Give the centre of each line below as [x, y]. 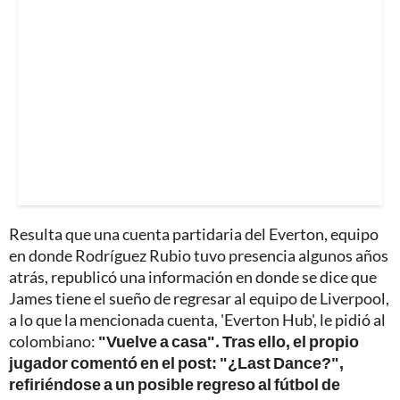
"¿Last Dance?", [282, 363]
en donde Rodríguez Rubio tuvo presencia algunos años [199, 256]
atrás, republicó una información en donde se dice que [193, 277]
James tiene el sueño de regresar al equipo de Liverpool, [199, 299]
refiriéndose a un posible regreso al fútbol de [175, 384]
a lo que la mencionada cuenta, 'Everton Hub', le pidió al [197, 320]
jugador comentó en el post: [113, 363]
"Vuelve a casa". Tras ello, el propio [229, 342]
